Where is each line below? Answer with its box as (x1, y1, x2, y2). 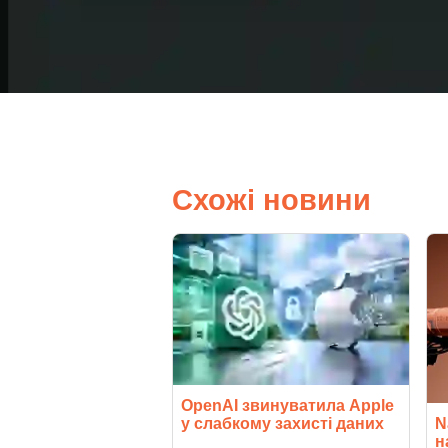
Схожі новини (172, 184, 371, 217)
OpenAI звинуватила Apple (181, 397, 394, 415)
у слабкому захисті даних (181, 415, 384, 433)
